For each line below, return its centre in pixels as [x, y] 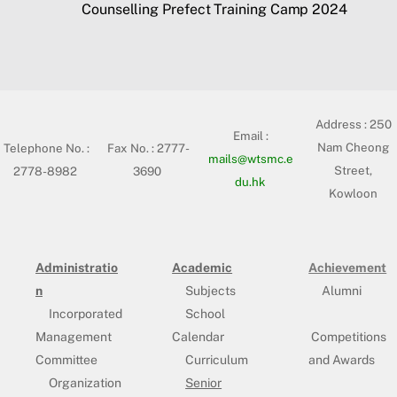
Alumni [342, 290]
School [206, 313]
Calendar [198, 336]
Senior [204, 382]
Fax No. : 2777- [149, 148]
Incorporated [86, 313]
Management [74, 336]
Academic [202, 267]
